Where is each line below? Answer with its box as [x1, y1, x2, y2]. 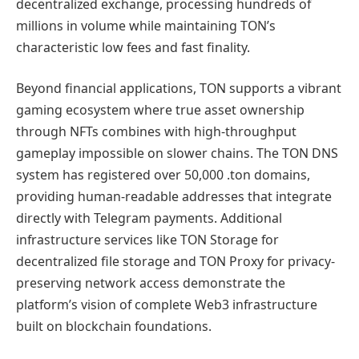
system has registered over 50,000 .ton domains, [16, 166, 310, 184]
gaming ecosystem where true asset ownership [16, 101, 305, 119]
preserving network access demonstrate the [16, 274, 285, 292]
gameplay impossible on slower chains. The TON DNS [16, 144, 338, 163]
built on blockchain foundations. [16, 317, 212, 336]
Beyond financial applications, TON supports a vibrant [16, 79, 341, 98]
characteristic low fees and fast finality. [16, 38, 250, 56]
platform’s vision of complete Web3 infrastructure [16, 296, 317, 314]
